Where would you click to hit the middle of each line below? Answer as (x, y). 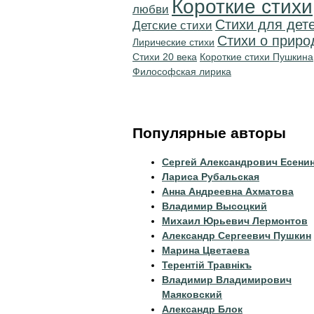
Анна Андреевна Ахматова (228, 191)
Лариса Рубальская (211, 177)
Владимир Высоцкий (214, 206)
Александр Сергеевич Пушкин (237, 235)
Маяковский (192, 294)
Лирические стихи (173, 42)
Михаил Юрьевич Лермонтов (235, 221)
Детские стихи (172, 26)
